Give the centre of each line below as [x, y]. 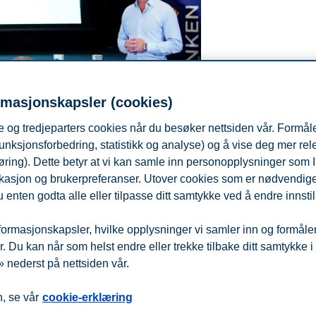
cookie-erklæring [87, 297]
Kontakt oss [87, 286]
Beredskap [36, 286]
